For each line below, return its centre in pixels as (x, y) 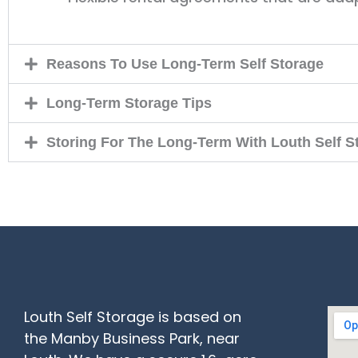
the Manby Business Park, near (132, 338)
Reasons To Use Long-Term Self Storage (185, 64)
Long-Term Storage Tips (129, 103)
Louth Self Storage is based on (133, 316)
